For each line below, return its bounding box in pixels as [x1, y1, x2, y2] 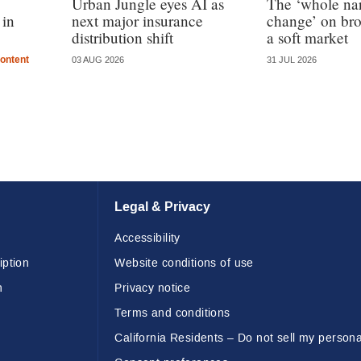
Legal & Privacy [114, 197, 211, 217]
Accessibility [114, 230, 180, 247]
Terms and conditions [114, 305, 230, 322]
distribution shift [72, 27, 174, 48]
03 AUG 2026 [72, 54, 125, 65]
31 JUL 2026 [266, 54, 317, 65]
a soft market [266, 27, 348, 48]
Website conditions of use [114, 255, 254, 272]
